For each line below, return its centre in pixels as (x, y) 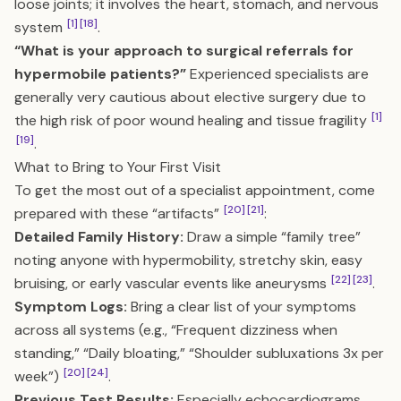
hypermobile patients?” (100, 74)
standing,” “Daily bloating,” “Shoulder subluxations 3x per (199, 353)
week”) (38, 376)
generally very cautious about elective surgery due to (190, 97)
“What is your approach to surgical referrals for (184, 51)
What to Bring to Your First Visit (118, 167)
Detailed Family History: (99, 237)
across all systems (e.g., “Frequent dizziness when (176, 330)
